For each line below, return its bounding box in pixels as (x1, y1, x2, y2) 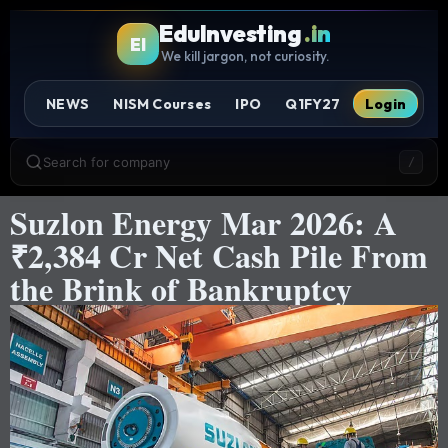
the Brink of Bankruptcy (10, 265, 353, 313)
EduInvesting (158, 19, 302, 48)
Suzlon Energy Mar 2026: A (10, 199, 398, 247)
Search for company (43, 153, 171, 170)
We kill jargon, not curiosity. (160, 48, 329, 64)
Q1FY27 (285, 94, 341, 113)
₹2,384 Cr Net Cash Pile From (10, 232, 429, 280)
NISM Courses (113, 94, 211, 113)
